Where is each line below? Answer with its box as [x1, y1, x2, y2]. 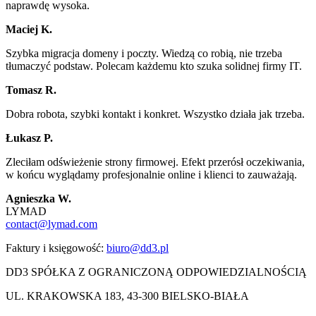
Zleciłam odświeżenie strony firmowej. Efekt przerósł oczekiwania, [6, 156, 305, 169]
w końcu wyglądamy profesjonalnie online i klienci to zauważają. [6, 169, 297, 181]
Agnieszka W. [6, 193, 71, 205]
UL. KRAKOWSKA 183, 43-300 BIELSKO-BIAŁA [6, 290, 249, 303]
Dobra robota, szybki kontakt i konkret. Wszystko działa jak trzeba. [6, 108, 305, 121]
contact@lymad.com [6, 218, 97, 231]
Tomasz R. [6, 84, 56, 97]
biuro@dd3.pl [107, 242, 169, 255]
